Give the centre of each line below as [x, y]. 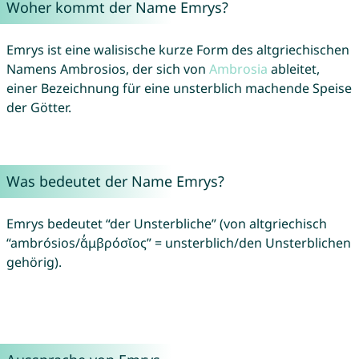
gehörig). [34, 262]
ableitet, [293, 69]
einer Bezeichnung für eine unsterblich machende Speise [179, 89]
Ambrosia [238, 69]
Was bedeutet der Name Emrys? [115, 182]
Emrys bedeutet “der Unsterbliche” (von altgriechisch [166, 224]
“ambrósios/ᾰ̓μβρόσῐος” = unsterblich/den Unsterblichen [178, 243]
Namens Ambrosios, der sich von [107, 69]
